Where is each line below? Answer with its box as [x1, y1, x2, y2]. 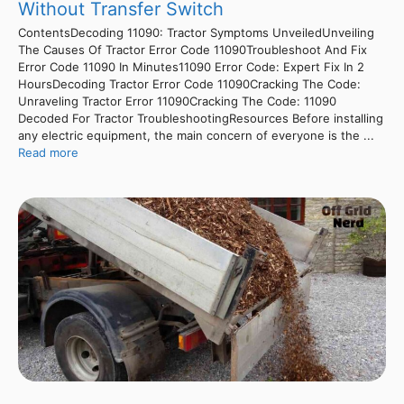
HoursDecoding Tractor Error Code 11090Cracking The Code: [18, 76, 361, 91]
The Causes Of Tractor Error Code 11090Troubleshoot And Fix [18, 41, 367, 57]
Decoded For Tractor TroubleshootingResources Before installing [18, 110, 383, 125]
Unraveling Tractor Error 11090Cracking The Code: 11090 [18, 93, 336, 108]
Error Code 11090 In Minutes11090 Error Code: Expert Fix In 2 [18, 59, 364, 74]
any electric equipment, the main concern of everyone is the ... [18, 127, 374, 142]
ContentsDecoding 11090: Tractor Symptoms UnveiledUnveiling [18, 24, 374, 40]
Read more [18, 144, 78, 160]
